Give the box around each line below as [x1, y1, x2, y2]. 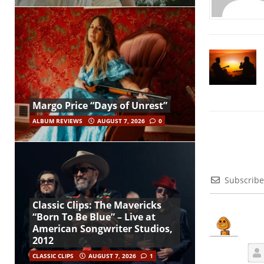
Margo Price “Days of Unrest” [32, 99, 167, 113]
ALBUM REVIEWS [32, 117, 82, 126]
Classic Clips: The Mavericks [32, 199, 161, 212]
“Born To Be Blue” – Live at [32, 210, 156, 224]
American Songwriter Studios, [32, 222, 173, 236]
